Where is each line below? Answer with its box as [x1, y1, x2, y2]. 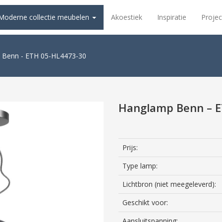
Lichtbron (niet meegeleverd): [122, 179, 216, 189]
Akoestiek [111, 12, 142, 22]
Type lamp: [122, 161, 158, 170]
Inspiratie [157, 12, 186, 22]
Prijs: [122, 143, 138, 152]
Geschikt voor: [122, 198, 168, 207]
